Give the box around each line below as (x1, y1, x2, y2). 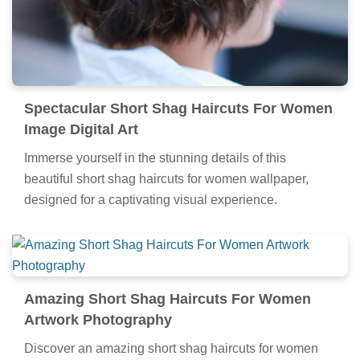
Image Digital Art (24, 121, 138, 137)
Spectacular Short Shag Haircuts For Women (24, 100, 333, 117)
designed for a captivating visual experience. (24, 192, 277, 207)
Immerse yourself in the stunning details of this (24, 150, 286, 165)
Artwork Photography (24, 311, 172, 328)
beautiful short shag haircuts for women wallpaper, (24, 171, 309, 186)
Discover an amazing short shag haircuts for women (24, 341, 318, 355)
